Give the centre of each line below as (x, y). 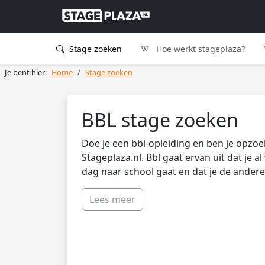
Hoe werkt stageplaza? (200, 49)
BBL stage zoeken (160, 120)
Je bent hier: (26, 72)
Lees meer (112, 199)
